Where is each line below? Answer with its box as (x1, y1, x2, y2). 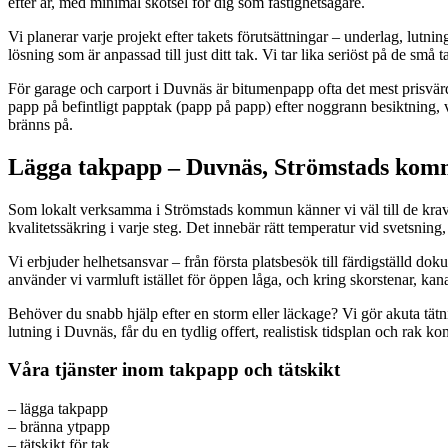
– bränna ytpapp (8, 418, 110, 436)
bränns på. (8, 115, 73, 133)
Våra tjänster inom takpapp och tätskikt (8, 359, 340, 381)
